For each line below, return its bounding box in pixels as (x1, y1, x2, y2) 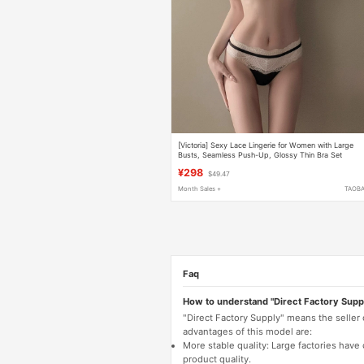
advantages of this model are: (182, 325, 312, 337)
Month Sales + (178, 185, 222, 193)
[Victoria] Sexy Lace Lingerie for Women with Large (178, 140, 354, 149)
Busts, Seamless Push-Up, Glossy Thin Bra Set (178, 149, 343, 159)
